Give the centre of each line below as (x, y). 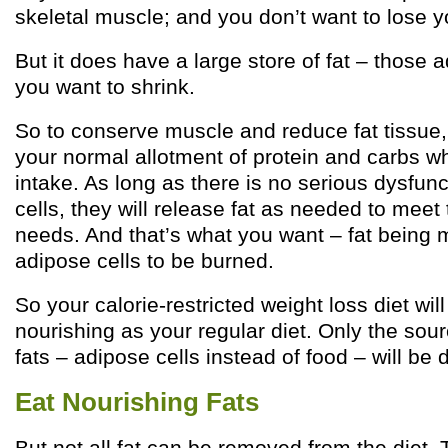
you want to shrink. (105, 86)
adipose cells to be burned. (144, 260)
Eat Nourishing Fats (137, 402)
